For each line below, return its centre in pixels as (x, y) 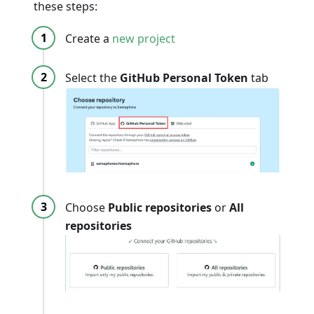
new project (144, 38)
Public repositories (160, 207)
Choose (87, 207)
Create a (89, 38)
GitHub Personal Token (184, 77)
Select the (93, 77)
